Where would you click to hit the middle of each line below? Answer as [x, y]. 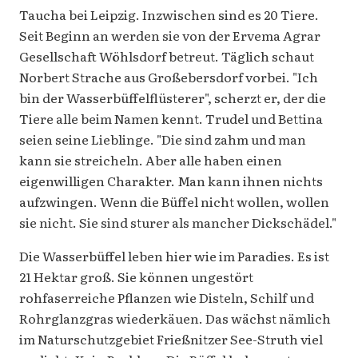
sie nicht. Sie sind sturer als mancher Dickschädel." [178, 223]
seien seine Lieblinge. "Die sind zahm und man [163, 139]
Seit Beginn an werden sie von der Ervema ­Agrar [170, 36]
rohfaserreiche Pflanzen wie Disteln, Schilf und [167, 298]
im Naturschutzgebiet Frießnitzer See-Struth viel [171, 339]
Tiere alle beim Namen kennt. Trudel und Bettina [171, 119]
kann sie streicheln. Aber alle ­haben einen [151, 160]
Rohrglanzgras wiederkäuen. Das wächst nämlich [175, 318]
